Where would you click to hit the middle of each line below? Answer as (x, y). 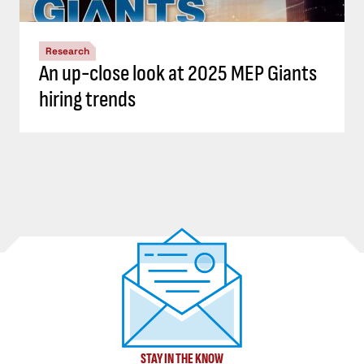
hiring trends (87, 99)
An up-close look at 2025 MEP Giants (178, 73)
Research (67, 51)
